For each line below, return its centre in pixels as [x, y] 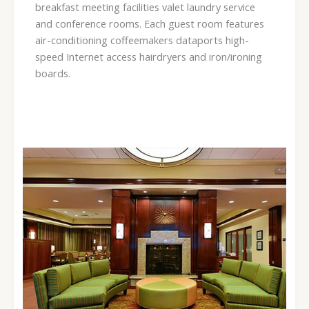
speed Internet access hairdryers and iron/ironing [148, 57]
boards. [52, 73]
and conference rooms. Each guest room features [149, 23]
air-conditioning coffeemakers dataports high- [142, 40]
